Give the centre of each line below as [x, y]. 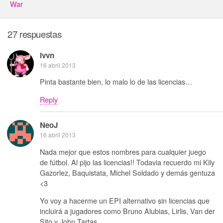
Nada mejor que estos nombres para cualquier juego [123, 151]
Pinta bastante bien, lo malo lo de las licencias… [116, 82]
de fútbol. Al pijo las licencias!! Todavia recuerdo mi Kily [127, 162]
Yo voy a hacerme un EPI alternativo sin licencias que [125, 200]
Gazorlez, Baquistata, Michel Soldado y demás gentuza [127, 172]
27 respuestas [35, 34]
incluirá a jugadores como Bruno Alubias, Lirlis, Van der [127, 211]
